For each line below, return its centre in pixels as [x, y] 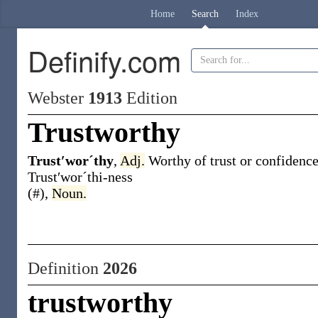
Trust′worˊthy [71, 160]
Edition [150, 98]
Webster [58, 98]
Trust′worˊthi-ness [80, 177]
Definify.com [104, 60]
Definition [65, 268]
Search [205, 14]
